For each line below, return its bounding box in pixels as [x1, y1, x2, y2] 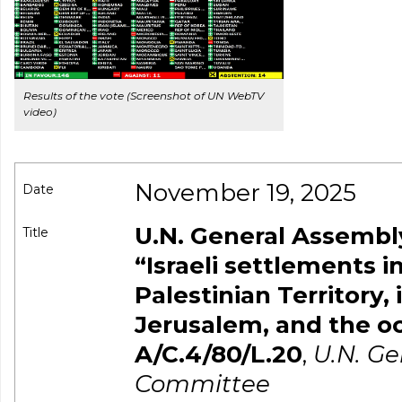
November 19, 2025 [135, 178, 356, 207]
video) [23, 104, 57, 118]
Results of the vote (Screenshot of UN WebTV [23, 88, 264, 102]
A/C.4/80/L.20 [135, 339, 302, 369]
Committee [135, 369, 270, 398]
